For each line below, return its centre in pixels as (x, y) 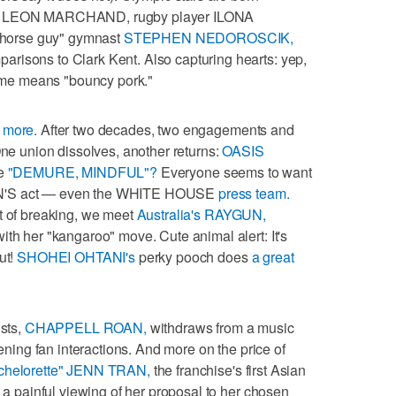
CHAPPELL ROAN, (85, 327)
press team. (254, 193)
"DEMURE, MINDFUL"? (83, 171)
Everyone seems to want (235, 171)
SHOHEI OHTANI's (76, 256)
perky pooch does (194, 256)
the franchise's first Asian (228, 369)
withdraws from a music (220, 327)
